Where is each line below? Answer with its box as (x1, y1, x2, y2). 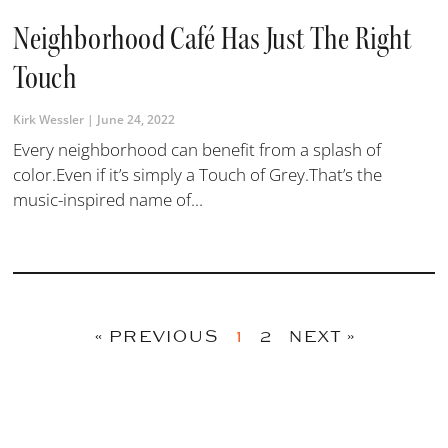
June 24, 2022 (94, 111, 176, 129)
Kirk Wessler (13, 111, 88, 129)
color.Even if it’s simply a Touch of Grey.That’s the (13, 163, 383, 187)
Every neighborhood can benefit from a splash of (13, 138, 382, 162)
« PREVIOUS (94, 326, 219, 348)
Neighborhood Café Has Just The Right (13, 18, 412, 60)
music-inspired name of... (13, 188, 204, 212)
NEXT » (287, 326, 354, 348)
